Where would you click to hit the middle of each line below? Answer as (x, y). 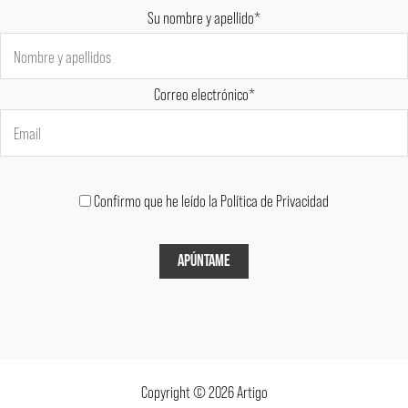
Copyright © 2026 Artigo (204, 392)
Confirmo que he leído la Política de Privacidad (211, 200)
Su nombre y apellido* (204, 17)
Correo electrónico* (204, 94)
